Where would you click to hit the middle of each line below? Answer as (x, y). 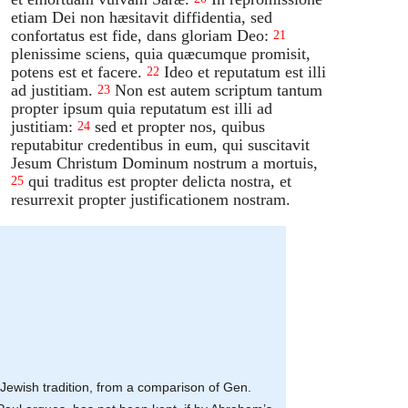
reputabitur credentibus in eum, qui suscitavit (161, 144)
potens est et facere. (77, 71)
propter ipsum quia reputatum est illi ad (142, 108)
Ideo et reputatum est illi (245, 71)
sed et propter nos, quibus (180, 126)
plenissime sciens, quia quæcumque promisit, (161, 53)
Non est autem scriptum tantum (219, 90)
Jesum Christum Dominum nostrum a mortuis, (165, 163)
